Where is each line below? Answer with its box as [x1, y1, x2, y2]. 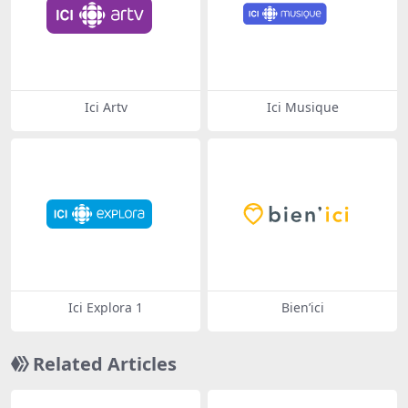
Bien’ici [280, 298, 324, 316]
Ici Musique [266, 98, 339, 117]
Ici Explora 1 [68, 298, 143, 316]
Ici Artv [84, 98, 127, 117]
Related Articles [33, 351, 177, 376]
